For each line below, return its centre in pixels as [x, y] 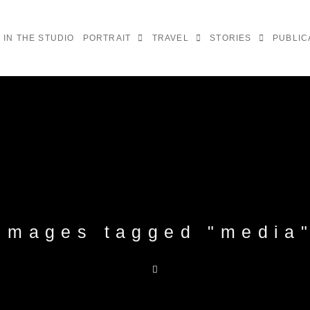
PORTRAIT [108, 38]
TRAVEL [172, 38]
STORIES [232, 38]
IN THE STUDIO [39, 38]
